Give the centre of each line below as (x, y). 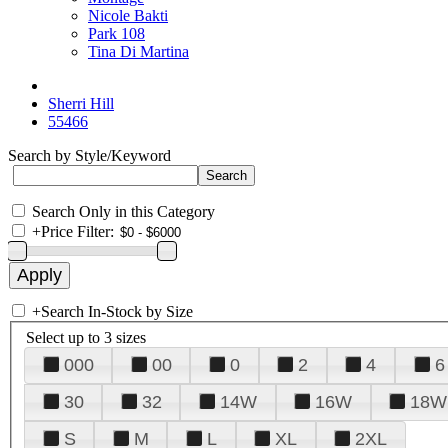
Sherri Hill (81, 103)
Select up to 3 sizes (86, 337)
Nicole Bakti (128, 15)
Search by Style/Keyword (89, 155)
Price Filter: (77, 231)
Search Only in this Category (123, 211)
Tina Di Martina (138, 51)
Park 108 (116, 33)
